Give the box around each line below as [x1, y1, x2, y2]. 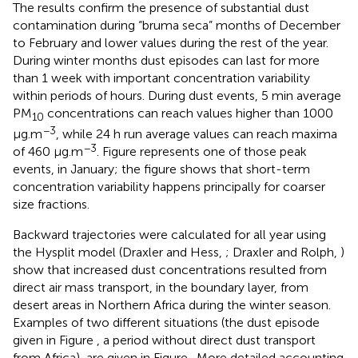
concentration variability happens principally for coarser [13, 179, 325, 195]
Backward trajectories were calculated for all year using [13, 227, 326, 243]
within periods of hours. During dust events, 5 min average [13, 87, 341, 103]
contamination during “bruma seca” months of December [13, 17, 340, 33]
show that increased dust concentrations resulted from [13, 262, 327, 278]
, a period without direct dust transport [97, 332, 316, 348]
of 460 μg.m [13, 144, 83, 160]
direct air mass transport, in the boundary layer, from [13, 280, 308, 296]
